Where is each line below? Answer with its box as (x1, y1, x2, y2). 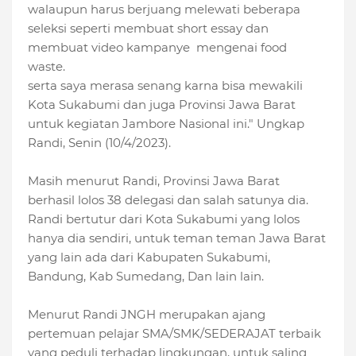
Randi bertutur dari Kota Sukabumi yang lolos (28, 211, 300, 227)
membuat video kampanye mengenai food (28, 40, 287, 56)
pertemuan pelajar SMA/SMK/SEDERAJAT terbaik (28, 326, 321, 342)
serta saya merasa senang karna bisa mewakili (28, 78, 303, 94)
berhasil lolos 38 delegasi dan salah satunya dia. (28, 192, 308, 208)
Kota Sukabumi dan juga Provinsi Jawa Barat (28, 97, 296, 113)
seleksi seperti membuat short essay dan (28, 21, 269, 37)
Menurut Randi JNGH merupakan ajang (28, 307, 265, 323)
